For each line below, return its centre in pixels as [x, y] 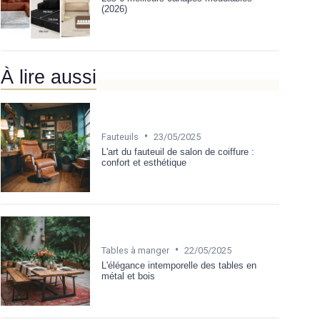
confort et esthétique [144, 162]
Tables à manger [135, 250]
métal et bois [128, 276]
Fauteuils [120, 136]
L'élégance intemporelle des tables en [179, 265]
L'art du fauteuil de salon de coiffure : [178, 151]
